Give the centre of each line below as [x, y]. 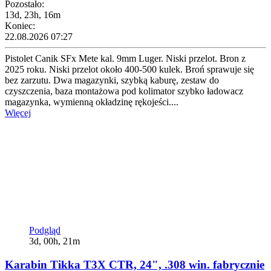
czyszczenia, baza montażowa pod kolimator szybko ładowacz [124, 91]
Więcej [18, 113]
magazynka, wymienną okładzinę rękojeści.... [92, 102]
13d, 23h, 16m [33, 15]
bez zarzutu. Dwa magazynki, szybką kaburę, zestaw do [112, 80]
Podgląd [45, 230]
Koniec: [20, 26]
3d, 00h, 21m [54, 241]
